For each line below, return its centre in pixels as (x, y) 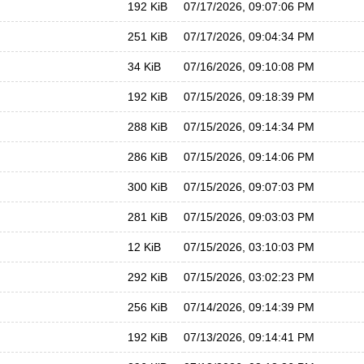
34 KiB (144, 67)
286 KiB (147, 157)
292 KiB (147, 277)
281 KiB (147, 217)
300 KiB (147, 187)
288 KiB (147, 127)
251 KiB (147, 37)
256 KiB (147, 307)
